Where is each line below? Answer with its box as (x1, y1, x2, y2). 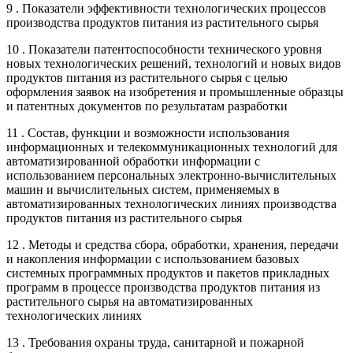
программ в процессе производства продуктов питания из (6, 280, 320, 294)
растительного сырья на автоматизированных (6, 294, 253, 308)
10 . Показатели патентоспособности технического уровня (6, 42, 321, 56)
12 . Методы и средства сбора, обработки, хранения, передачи (6, 237, 339, 251)
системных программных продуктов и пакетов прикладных (6, 266, 329, 280)
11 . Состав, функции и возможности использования (6, 125, 289, 139)
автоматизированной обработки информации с (6, 154, 260, 168)
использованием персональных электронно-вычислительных (6, 168, 336, 182)
